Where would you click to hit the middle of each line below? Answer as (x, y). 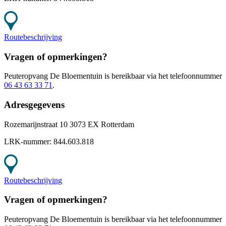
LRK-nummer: (29, 141)
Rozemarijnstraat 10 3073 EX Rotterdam (69, 124)
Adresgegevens (34, 105)
